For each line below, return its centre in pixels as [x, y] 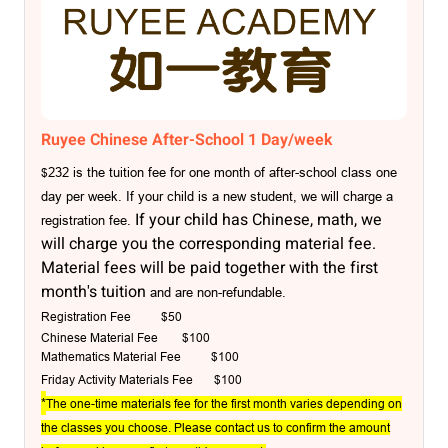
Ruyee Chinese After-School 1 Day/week [187, 140]
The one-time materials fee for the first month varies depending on [224, 404]
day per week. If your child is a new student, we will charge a [217, 196]
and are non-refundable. [218, 292]
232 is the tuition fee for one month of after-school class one [222, 172]
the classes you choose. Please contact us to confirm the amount [215, 428]
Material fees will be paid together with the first [209, 268]
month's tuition [95, 292]
